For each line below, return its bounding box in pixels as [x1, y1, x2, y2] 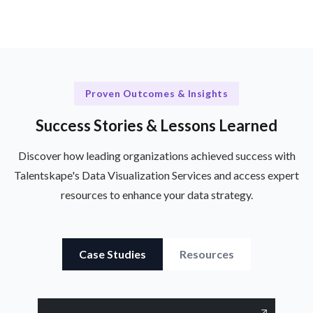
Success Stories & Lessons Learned [36, 115, 277, 135]
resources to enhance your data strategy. [60, 187, 253, 201]
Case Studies [79, 247, 146, 261]
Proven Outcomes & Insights [85, 87, 228, 100]
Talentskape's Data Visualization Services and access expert [14, 168, 299, 182]
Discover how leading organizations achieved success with [17, 148, 296, 162]
